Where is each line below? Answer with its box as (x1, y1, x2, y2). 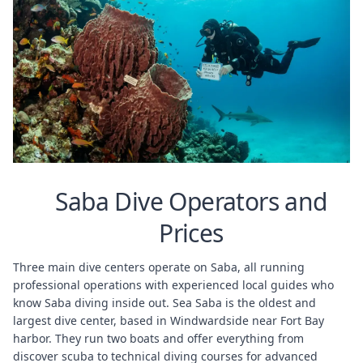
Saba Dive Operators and (55, 184, 327, 218)
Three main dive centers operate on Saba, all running (13, 258, 305, 275)
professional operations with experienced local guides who (13, 276, 334, 293)
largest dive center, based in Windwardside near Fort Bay (13, 312, 324, 328)
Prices (159, 216, 224, 250)
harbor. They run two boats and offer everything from (13, 330, 304, 346)
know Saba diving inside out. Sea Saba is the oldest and (13, 294, 316, 310)
